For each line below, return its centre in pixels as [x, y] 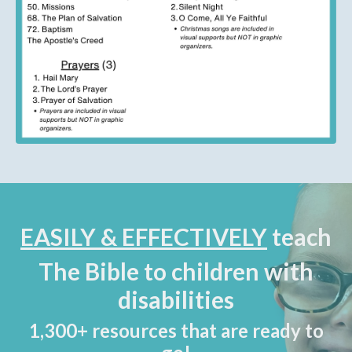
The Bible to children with [176, 271]
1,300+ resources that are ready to [176, 330]
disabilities [176, 299]
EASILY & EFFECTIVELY [144, 236]
